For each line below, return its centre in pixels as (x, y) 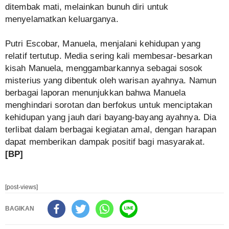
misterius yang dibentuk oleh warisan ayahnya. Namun (111, 81)
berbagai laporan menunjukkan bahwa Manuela (96, 93)
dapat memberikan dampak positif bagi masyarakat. (105, 142)
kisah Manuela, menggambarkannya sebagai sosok (104, 68)
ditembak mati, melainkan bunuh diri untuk (87, 7)
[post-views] (21, 187)
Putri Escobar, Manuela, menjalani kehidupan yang (103, 44)
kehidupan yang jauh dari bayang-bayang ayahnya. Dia (111, 118)
